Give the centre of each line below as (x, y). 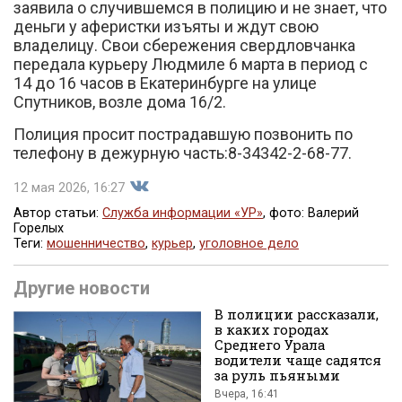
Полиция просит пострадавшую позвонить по (183, 134)
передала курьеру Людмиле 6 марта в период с (191, 64)
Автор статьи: (58, 214)
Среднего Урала (270, 345)
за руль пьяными (277, 376)
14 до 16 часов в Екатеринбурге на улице (165, 83)
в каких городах (271, 330)
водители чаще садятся (298, 360)
